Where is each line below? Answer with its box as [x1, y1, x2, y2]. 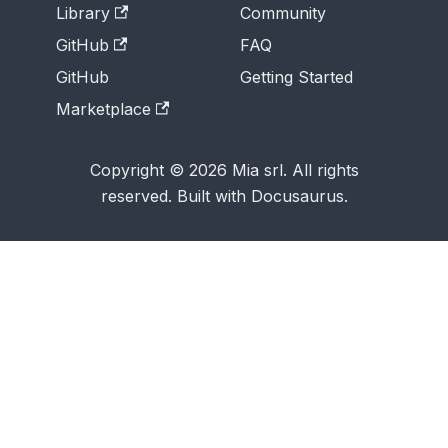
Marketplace [56, 98, 151, 119]
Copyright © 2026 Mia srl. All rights [89, 159, 359, 180]
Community [240, 2, 326, 23]
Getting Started [240, 66, 353, 87]
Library [56, 2, 110, 23]
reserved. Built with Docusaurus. [100, 185, 348, 206]
